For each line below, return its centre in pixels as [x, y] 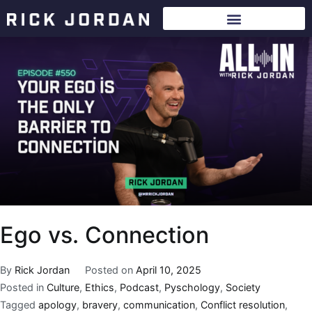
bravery [100, 304]
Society [243, 287]
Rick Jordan [42, 270]
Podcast [139, 287]
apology [57, 304]
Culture [63, 287]
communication [159, 304]
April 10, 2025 [168, 270]
